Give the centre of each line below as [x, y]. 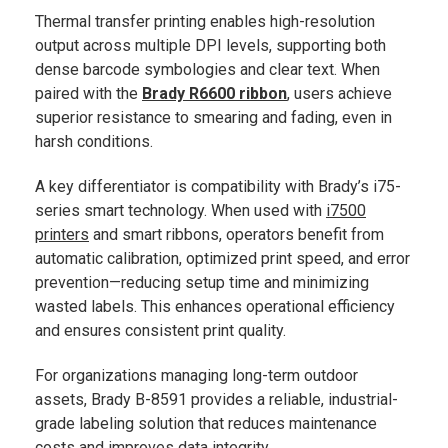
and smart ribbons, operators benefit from [236, 235]
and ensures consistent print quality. [160, 331]
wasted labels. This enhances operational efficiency [215, 307]
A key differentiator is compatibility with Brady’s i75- [218, 187]
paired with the [88, 94]
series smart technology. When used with [180, 211]
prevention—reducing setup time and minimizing [202, 283]
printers [62, 235]
